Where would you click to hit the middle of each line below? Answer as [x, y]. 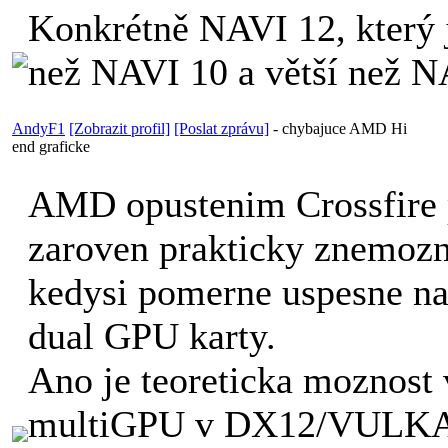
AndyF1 [38, 128]
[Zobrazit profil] [119, 128]
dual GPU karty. [152, 335]
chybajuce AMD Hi [344, 128]
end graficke [51, 146]
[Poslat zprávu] [221, 128]
